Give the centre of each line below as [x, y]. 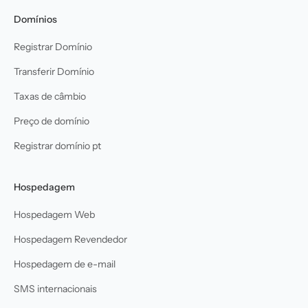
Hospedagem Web [54, 214]
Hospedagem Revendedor [70, 239]
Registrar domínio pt [57, 145]
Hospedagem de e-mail [65, 264]
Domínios [35, 19]
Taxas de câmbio [50, 96]
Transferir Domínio [54, 71]
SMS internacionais [55, 288]
